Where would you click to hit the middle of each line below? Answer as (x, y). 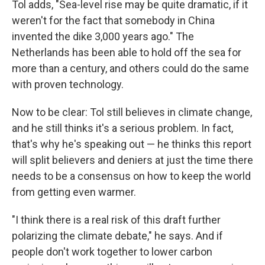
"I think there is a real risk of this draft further (116, 220)
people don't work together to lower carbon (112, 252)
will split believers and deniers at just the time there (132, 160)
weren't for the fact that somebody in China (113, 21)
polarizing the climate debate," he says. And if (117, 236)
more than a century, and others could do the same (130, 69)
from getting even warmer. (74, 192)
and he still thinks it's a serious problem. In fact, (122, 128)
